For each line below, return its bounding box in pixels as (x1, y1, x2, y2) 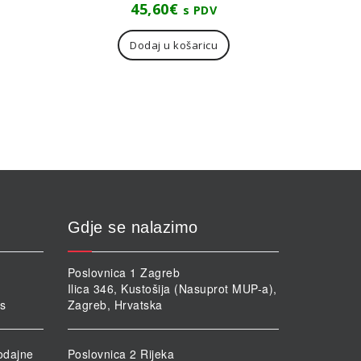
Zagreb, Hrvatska (67, 297, 163, 313)
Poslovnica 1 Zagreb (67, 264, 180, 281)
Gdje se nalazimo (67, 218, 198, 237)
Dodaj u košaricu (130, 38, 218, 53)
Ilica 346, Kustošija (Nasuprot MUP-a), (67, 280, 277, 297)
